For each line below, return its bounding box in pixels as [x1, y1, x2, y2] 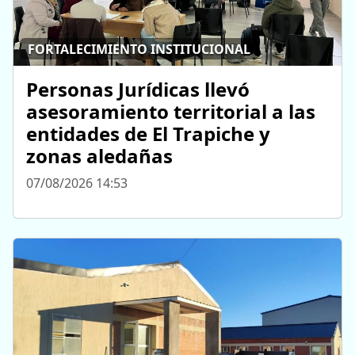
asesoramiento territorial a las [26, 98, 315, 125]
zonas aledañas [26, 143, 173, 170]
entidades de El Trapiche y [26, 120, 270, 147]
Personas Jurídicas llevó [26, 76, 250, 103]
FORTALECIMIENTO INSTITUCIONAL [28, 40, 251, 58]
